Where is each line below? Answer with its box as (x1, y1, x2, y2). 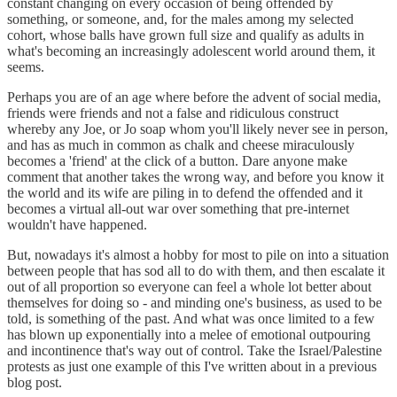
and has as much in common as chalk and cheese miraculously (7, 136, 354, 152)
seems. (7, 58, 44, 74)
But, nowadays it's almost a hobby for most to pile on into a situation (7, 246, 389, 262)
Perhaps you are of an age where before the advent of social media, (7, 89, 381, 105)
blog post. (7, 374, 62, 390)
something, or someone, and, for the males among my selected (7, 11, 354, 27)
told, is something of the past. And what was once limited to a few (7, 310, 375, 326)
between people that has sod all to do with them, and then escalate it (7, 262, 385, 278)
